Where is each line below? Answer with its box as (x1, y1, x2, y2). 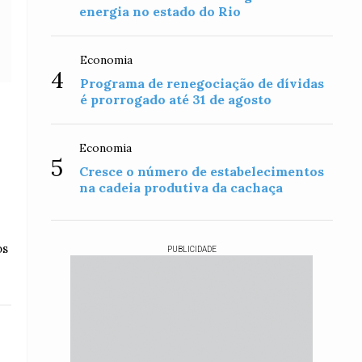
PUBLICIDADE (166, 245, 217, 254)
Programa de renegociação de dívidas (80, 75, 325, 91)
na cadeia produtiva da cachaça (79, 179, 284, 196)
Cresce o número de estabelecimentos (79, 163, 325, 179)
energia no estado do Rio (79, 3, 242, 19)
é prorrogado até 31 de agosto (80, 91, 272, 107)
